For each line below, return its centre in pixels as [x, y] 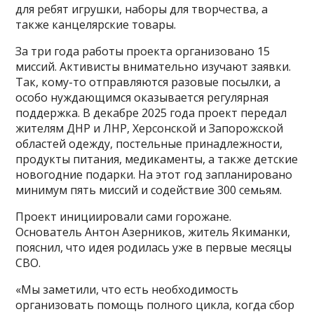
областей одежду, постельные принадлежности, [149, 144]
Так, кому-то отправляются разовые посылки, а [148, 82]
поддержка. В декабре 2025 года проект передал [151, 113]
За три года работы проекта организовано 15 [143, 52]
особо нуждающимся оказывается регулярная [142, 98]
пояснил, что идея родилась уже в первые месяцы [154, 248]
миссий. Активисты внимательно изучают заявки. [153, 67]
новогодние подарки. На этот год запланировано [154, 175]
